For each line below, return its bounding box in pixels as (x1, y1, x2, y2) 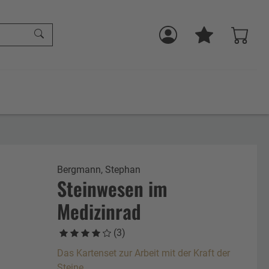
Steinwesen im (56, 174, 168, 202)
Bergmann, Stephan (56, 163, 141, 175)
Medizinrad (56, 196, 141, 225)
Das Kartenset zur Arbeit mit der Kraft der (56, 247, 230, 259)
